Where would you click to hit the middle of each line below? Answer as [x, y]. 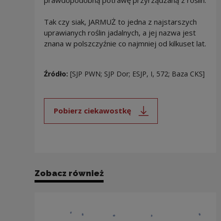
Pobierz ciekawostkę [92, 111]
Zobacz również [69, 173]
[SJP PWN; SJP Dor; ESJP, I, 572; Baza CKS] [137, 74]
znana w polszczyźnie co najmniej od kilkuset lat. [125, 43]
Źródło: [57, 74]
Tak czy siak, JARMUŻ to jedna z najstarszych [120, 21]
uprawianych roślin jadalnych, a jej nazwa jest [120, 32]
